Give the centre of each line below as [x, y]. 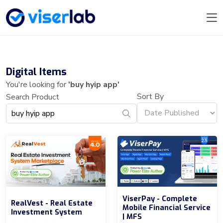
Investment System [47, 212]
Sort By [150, 97]
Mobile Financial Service [167, 207]
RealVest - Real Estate [52, 203]
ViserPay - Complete [160, 198]
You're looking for [37, 85]
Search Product [33, 97]
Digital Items [36, 72]
